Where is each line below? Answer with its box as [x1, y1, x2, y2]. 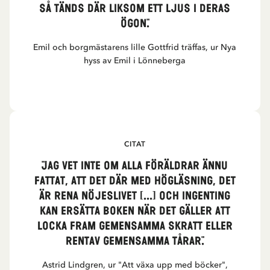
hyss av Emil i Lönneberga [84, 55, 186, 66]
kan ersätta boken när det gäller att [39, 204, 230, 219]
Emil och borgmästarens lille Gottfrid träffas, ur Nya [33, 42, 237, 52]
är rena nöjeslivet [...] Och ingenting [39, 189, 231, 204]
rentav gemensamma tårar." [65, 234, 204, 249]
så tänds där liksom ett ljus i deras [39, 1, 231, 16]
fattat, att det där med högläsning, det [34, 174, 236, 189]
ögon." [120, 16, 149, 31]
